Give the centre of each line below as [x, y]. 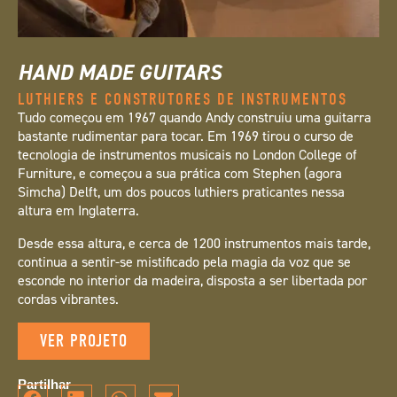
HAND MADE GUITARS [120, 73]
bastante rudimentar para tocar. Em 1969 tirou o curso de [186, 136]
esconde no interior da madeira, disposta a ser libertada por [192, 280]
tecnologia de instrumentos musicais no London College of [187, 155]
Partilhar [44, 384]
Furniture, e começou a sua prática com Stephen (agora [180, 173]
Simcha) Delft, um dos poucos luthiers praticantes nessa [181, 192]
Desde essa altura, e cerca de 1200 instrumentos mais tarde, [194, 243]
